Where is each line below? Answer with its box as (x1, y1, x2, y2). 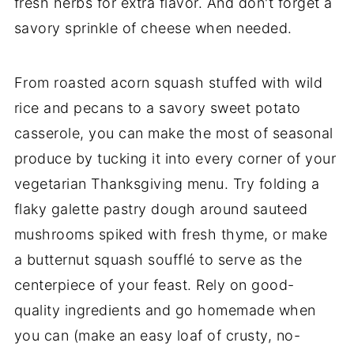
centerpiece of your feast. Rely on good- (13, 277, 295, 294)
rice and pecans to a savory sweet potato (13, 100, 301, 117)
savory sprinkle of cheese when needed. (13, 20, 292, 37)
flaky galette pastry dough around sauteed (13, 201, 308, 218)
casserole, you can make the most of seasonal (13, 125, 333, 142)
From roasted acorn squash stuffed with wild (13, 74, 323, 92)
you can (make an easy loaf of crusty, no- (13, 327, 301, 345)
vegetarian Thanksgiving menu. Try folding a (13, 175, 320, 193)
